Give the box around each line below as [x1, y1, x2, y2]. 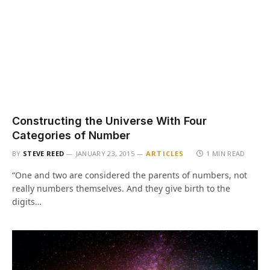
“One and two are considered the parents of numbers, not [12, 169, 247, 181]
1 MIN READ [206, 149, 245, 158]
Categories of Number [12, 129, 130, 142]
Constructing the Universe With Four [12, 115, 207, 127]
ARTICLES [146, 149, 184, 158]
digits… [12, 196, 42, 207]
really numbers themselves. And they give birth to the [12, 183, 230, 194]
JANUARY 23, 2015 [75, 149, 134, 158]
